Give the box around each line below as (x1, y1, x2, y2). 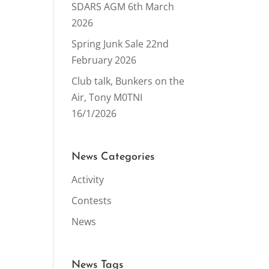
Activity (71, 173, 104, 186)
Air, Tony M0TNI (71, 91, 143, 104)
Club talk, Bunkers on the (71, 74, 185, 88)
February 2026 (71, 53, 137, 67)
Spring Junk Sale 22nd (71, 37, 169, 50)
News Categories (71, 151, 155, 163)
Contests (71, 194, 112, 207)
